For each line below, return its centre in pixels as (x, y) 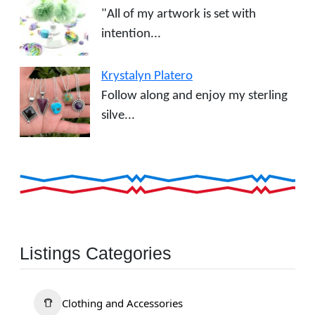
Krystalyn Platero (147, 76)
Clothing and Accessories (122, 303)
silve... (118, 115)
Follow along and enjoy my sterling (194, 96)
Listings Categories (96, 253)
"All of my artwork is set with (179, 14)
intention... (131, 34)
